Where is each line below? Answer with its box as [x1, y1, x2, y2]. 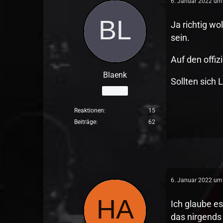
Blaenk [103, 70, 127, 80]
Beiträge [74, 118, 97, 125]
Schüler [105, 87, 125, 94]
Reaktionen [74, 107, 105, 114]
